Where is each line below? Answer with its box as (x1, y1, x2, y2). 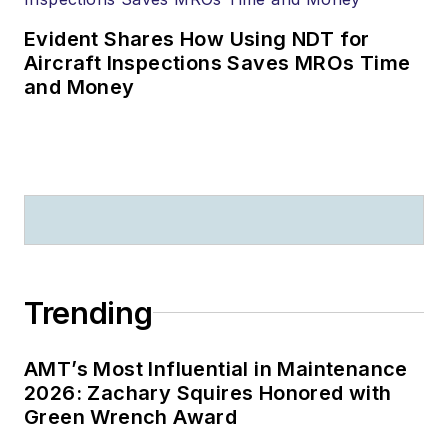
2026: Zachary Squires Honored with (24, 380, 392, 405)
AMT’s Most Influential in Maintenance (24, 356, 408, 381)
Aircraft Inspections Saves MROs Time (24, 50, 411, 75)
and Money (24, 74, 135, 99)
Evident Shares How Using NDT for (24, 26, 370, 51)
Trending (24, 294, 153, 331)
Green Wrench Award (24, 404, 238, 429)
